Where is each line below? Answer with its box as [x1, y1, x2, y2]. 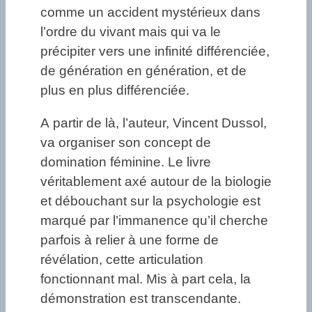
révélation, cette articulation [40, 252, 203, 267]
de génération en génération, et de [40, 63, 247, 79]
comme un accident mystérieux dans [40, 5, 260, 20]
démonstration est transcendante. [40, 291, 241, 306]
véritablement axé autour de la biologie [40, 174, 272, 189]
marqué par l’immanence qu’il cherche [40, 213, 268, 228]
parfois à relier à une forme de [40, 233, 219, 248]
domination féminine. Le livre [40, 155, 211, 170]
